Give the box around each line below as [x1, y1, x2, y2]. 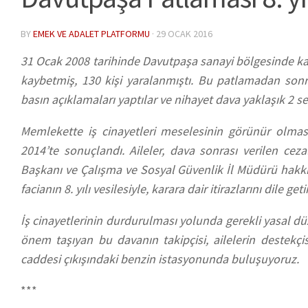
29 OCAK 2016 [156, 27, 212, 40]
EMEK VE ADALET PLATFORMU [33, 27, 150, 40]
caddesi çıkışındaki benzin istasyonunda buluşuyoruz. [21, 250, 299, 267]
